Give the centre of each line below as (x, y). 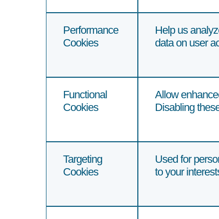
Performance (90, 30)
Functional (85, 94)
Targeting (82, 159)
